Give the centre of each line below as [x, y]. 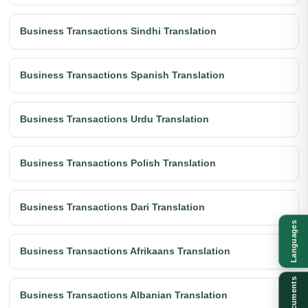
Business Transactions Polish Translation [118, 163]
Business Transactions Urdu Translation [114, 119]
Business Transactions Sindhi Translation [118, 31]
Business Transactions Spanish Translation [122, 75]
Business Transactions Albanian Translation [124, 295]
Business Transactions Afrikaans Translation [125, 251]
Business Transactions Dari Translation [112, 207]
